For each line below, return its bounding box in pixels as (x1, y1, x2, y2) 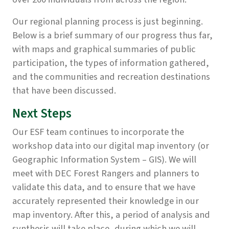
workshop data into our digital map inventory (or (12, 139, 209, 153)
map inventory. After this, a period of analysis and (12, 208, 210, 222)
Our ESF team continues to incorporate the (12, 125, 184, 139)
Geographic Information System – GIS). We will (12, 153, 196, 167)
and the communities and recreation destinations (12, 70, 210, 84)
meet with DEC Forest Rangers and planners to (12, 167, 199, 180)
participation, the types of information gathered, (12, 56, 209, 70)
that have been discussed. (12, 84, 116, 98)
